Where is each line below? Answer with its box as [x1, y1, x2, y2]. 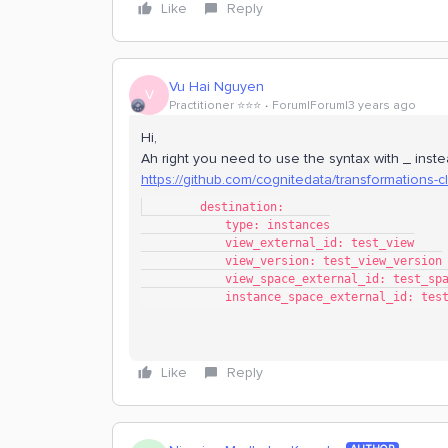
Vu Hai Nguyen [169, 77, 264, 95]
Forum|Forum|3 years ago [272, 97, 416, 113]
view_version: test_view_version [225, 254, 442, 268]
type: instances [225, 218, 330, 232]
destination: [200, 200, 284, 214]
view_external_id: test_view [225, 236, 414, 250]
